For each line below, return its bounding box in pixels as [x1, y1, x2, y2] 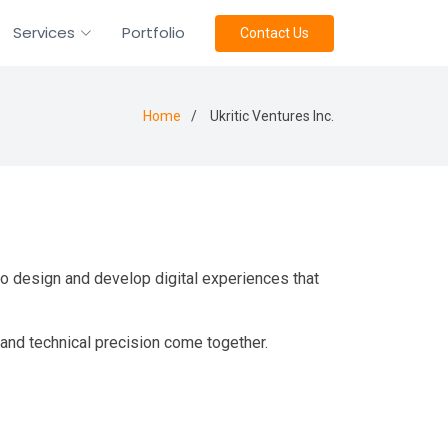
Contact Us [240, 24, 309, 41]
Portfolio [122, 22, 185, 43]
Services [13, 22, 75, 43]
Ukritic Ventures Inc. [207, 107, 334, 124]
